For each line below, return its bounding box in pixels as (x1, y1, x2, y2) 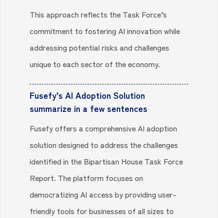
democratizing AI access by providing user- (30, 188, 177, 200)
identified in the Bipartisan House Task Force (30, 155, 183, 167)
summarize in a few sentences (30, 102, 148, 114)
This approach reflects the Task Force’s (30, 8, 167, 20)
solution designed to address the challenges (30, 139, 179, 150)
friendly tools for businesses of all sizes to (30, 205, 174, 217)
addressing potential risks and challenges (30, 41, 170, 53)
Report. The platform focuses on (30, 172, 144, 183)
